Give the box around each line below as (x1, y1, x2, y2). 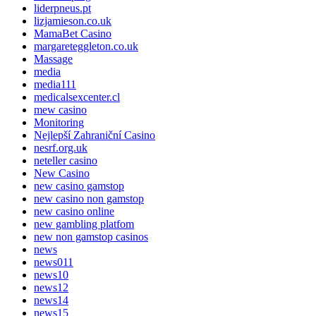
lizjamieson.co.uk (34, 14, 111, 27)
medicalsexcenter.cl (34, 90, 120, 103)
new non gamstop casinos (34, 230, 148, 243)
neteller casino (34, 154, 97, 166)
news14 (34, 293, 68, 306)
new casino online (34, 205, 114, 217)
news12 (34, 281, 68, 293)
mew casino (34, 103, 87, 116)
